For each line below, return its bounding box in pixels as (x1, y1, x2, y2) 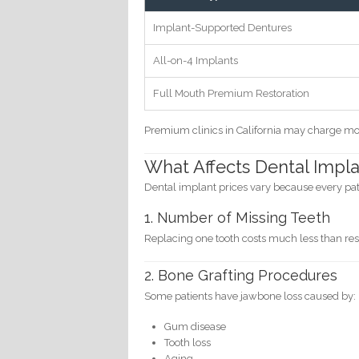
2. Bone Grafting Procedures (144, 266, 338, 284)
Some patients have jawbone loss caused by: (144, 289, 357, 302)
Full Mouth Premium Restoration (153, 87, 310, 99)
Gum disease (164, 320, 227, 333)
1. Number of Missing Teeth (144, 209, 331, 227)
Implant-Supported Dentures (153, 21, 292, 34)
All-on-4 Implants (153, 54, 239, 67)
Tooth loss (164, 336, 212, 349)
